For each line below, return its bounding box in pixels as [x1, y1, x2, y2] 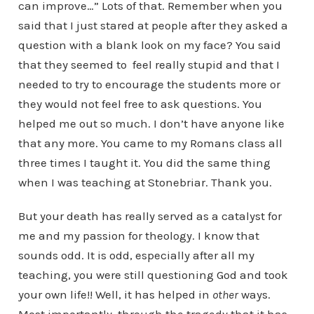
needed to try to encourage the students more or [18, 77, 280, 91]
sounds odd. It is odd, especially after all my [18, 248, 254, 262]
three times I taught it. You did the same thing [18, 156, 271, 170]
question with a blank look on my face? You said [18, 38, 281, 52]
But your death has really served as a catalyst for [18, 209, 282, 223]
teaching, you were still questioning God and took [18, 268, 288, 282]
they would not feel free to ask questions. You [18, 97, 262, 111]
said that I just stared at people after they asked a [18, 18, 288, 32]
